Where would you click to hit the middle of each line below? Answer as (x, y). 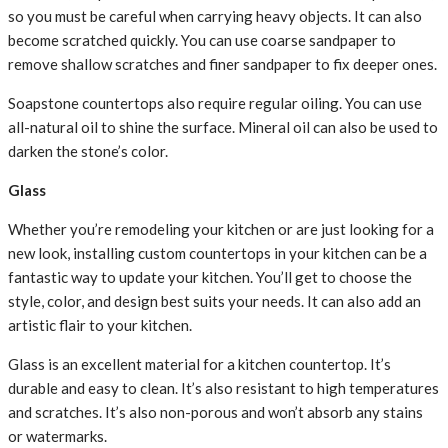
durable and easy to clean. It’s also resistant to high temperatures (223, 388)
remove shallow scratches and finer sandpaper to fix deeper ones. (222, 64)
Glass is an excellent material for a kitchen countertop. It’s (199, 364)
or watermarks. (57, 436)
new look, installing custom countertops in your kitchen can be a (217, 253)
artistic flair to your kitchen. (100, 325)
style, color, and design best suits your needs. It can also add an (214, 301)
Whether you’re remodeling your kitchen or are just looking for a (221, 229)
